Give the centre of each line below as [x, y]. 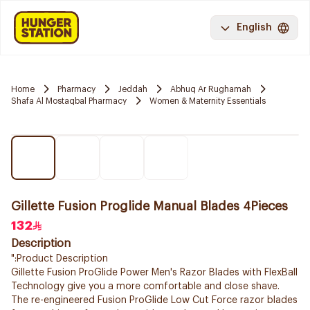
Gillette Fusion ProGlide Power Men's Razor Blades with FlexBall [154, 273]
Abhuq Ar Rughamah [211, 89]
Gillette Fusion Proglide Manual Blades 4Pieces [149, 206]
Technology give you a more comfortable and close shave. [145, 286]
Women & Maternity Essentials [208, 101]
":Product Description [60, 259]
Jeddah [133, 89]
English [254, 28]
